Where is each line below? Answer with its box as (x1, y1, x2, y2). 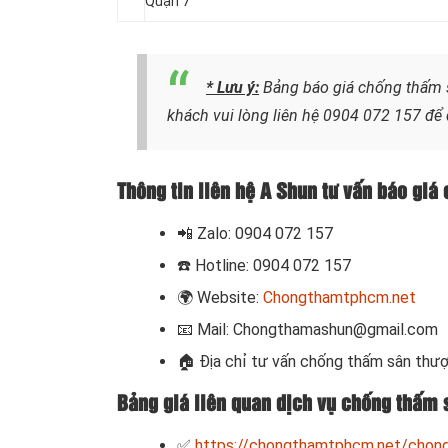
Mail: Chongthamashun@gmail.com (197, 320, 438, 339)
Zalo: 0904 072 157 (197, 224, 333, 243)
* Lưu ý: (206, 78, 259, 97)
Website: (197, 288, 263, 307)
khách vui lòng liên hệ (167, 106, 319, 125)
